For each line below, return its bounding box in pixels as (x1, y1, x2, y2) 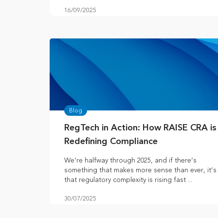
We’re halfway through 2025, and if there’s (64, 156, 197, 165)
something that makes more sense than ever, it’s (64, 166, 217, 175)
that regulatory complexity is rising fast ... (64, 176, 192, 184)
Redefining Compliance (64, 137, 158, 146)
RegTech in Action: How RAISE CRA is (64, 124, 217, 133)
